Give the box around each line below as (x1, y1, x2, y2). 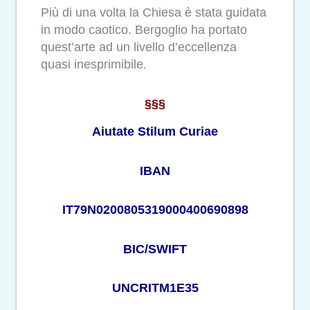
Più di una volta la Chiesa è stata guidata (41, 6, 266, 20)
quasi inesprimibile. (41, 57, 147, 72)
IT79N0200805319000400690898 (62, 203, 248, 217)
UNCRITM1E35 (111, 281, 199, 295)
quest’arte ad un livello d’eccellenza (41, 40, 237, 55)
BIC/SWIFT (123, 241, 187, 256)
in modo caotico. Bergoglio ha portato (41, 23, 247, 37)
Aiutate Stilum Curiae (92, 125, 218, 139)
